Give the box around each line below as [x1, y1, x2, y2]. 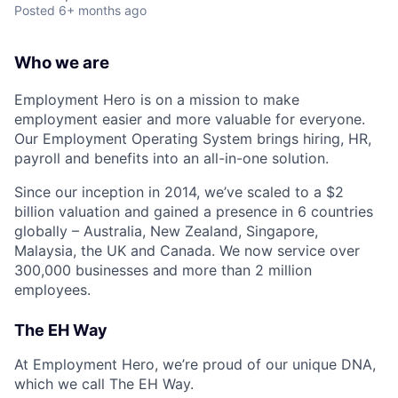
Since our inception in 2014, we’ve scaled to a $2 [14, 183, 344, 202]
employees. [14, 281, 91, 299]
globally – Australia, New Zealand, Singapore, [14, 222, 318, 241]
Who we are [14, 52, 109, 74]
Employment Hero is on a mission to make [14, 91, 299, 109]
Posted [14, 3, 55, 19]
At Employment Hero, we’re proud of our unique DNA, [14, 355, 376, 374]
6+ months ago [59, 3, 147, 19]
